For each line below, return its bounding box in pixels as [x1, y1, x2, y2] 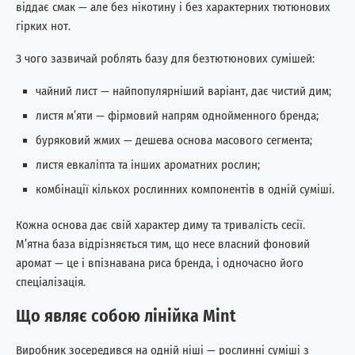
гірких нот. [16, 18, 71, 33]
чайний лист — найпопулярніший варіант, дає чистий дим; [36, 83, 331, 98]
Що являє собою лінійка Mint [16, 304, 236, 326]
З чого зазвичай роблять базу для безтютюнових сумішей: [16, 51, 315, 66]
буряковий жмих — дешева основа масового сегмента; [36, 132, 312, 147]
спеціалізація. [16, 274, 86, 289]
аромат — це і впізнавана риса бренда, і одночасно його [16, 255, 303, 270]
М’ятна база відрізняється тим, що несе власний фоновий [16, 236, 310, 251]
